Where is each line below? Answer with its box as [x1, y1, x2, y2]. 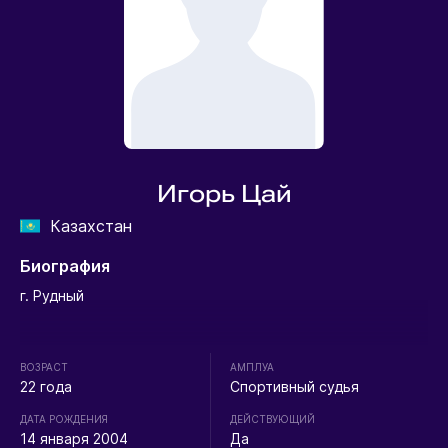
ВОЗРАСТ [19, 361, 68, 374]
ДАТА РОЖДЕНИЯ [19, 413, 108, 426]
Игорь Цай [156, 180, 292, 209]
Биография [19, 256, 110, 277]
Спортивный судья [230, 378, 360, 396]
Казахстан [39, 216, 142, 237]
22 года [19, 378, 72, 396]
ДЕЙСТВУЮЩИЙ [230, 413, 316, 426]
